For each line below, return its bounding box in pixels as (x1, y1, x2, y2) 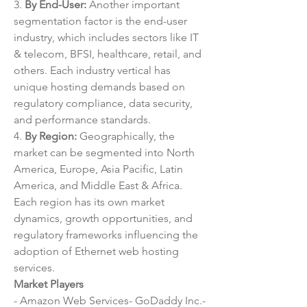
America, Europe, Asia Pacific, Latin (14, 162, 183, 175)
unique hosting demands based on (14, 80, 185, 93)
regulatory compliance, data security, (14, 97, 193, 110)
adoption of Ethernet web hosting (14, 245, 179, 258)
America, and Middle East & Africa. (14, 179, 182, 192)
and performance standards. (14, 113, 151, 126)
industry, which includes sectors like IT (14, 31, 199, 44)
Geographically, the (77, 130, 175, 143)
